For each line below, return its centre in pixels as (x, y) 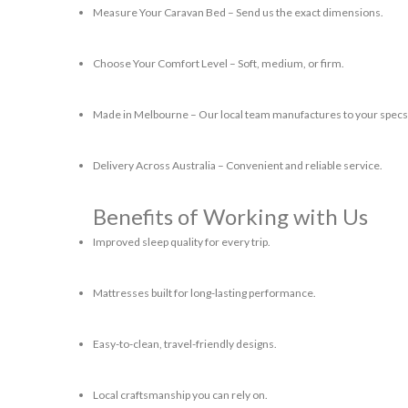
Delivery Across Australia (154, 165)
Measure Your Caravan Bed (159, 12)
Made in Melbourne (141, 114)
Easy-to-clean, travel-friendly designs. (185, 344)
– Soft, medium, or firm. (286, 63)
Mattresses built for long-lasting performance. (204, 293)
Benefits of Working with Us (230, 216)
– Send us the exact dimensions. (305, 12)
